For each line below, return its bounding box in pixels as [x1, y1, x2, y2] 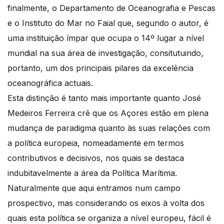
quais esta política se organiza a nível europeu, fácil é [7, 212, 211, 223]
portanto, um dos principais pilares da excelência [7, 62, 193, 73]
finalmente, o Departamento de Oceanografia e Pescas [7, 2, 215, 13]
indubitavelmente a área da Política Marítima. [7, 167, 177, 178]
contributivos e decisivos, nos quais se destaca [7, 152, 184, 163]
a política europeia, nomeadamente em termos [7, 137, 184, 148]
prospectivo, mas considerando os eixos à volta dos [7, 197, 204, 208]
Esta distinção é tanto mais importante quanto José [7, 92, 201, 103]
